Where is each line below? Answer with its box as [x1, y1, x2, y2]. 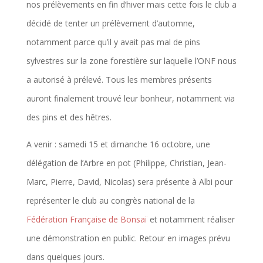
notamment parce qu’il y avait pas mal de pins [26, 36, 200, 48]
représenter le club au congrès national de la [26, 194, 195, 206]
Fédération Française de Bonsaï [26, 213, 147, 225]
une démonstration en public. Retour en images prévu [26, 232, 230, 244]
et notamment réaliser [147, 213, 235, 225]
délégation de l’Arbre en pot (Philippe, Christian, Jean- [26, 157, 227, 168]
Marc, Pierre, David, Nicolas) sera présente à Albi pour [26, 176, 232, 187]
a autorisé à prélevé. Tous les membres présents [26, 73, 212, 85]
